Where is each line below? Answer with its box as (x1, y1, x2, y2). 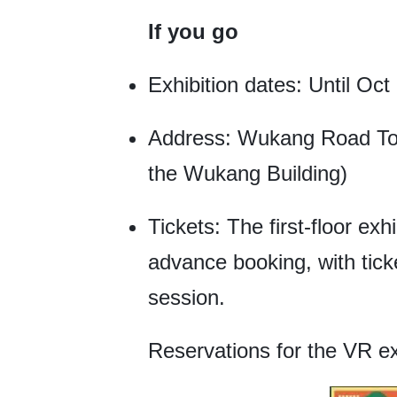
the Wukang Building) (148, 161, 347, 186)
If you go (148, 19, 238, 44)
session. (148, 285, 225, 310)
